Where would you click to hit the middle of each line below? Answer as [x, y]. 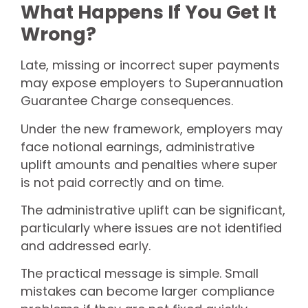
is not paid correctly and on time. [122, 182]
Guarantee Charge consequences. [127, 101]
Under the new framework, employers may [152, 129]
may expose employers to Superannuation [152, 83]
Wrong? [58, 34]
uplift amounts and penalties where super [149, 164]
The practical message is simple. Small [140, 274]
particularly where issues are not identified [151, 228]
